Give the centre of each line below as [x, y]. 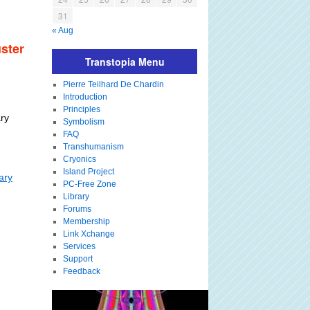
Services [79, 246]
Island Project [88, 172]
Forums [77, 209]
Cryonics [79, 159]
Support [77, 259]
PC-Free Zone [89, 184]
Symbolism [83, 122]
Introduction [85, 97]
